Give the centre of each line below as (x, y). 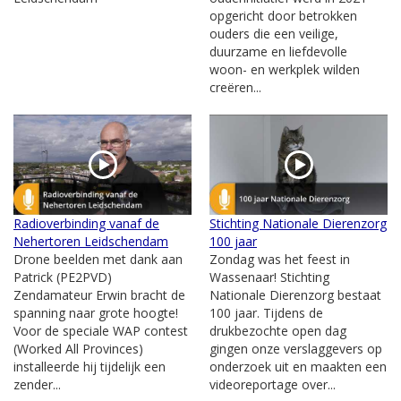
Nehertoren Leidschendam (91, 241)
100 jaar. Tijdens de (266, 312)
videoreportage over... (273, 384)
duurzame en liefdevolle (278, 51)
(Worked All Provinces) (78, 348)
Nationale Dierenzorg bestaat (295, 294)
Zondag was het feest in (280, 259)
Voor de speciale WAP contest (101, 330)
